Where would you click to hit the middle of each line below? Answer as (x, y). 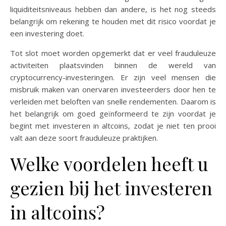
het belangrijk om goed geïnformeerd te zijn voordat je (113, 114)
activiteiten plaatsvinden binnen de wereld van (113, 65)
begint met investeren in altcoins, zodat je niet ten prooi (113, 126)
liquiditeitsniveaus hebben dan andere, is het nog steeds (113, 9)
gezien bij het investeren (111, 188)
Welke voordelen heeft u (109, 163)
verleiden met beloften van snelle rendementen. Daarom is (113, 101)
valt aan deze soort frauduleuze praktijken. (84, 138)
